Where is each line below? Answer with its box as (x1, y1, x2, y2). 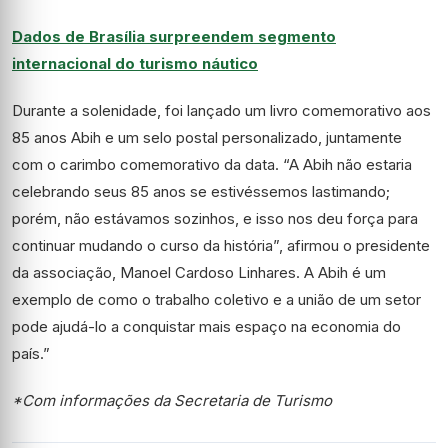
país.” (12, 344, 50, 363)
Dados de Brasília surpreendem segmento (12, 27, 336, 46)
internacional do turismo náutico (12, 54, 258, 73)
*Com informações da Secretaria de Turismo (12, 391, 332, 410)
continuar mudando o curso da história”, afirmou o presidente (12, 236, 430, 255)
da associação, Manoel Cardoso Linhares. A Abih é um (12, 263, 386, 282)
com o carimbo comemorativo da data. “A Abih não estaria (12, 155, 412, 174)
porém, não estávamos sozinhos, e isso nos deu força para (12, 209, 418, 228)
